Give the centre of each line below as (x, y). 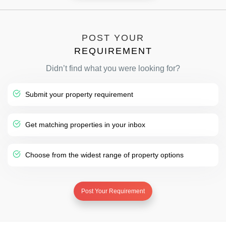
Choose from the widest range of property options (103, 155)
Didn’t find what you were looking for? (113, 68)
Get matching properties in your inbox (84, 124)
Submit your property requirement (78, 94)
